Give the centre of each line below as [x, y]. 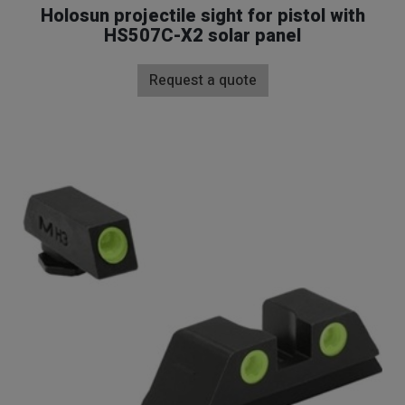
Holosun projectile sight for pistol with [202, 15]
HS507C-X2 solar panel [202, 35]
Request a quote [202, 80]
